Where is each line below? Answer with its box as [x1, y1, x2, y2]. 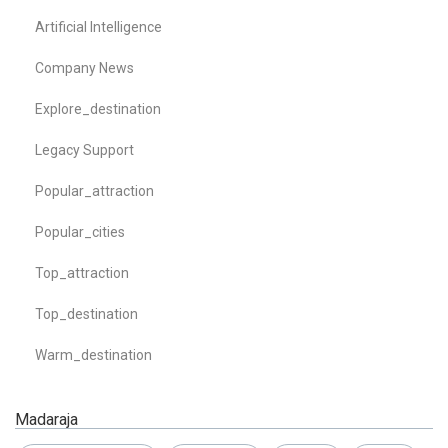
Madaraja [15, 409, 78, 429]
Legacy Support [35, 141, 134, 158]
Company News [35, 59, 134, 76]
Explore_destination [35, 100, 161, 117]
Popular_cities [35, 223, 125, 240]
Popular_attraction [35, 182, 154, 199]
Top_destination [35, 305, 138, 322]
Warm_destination [35, 346, 152, 363]
